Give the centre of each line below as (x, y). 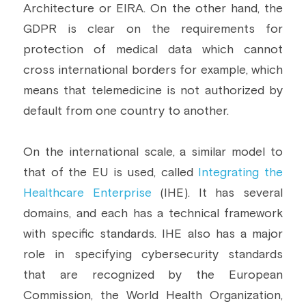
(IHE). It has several (217, 193)
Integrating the (240, 173)
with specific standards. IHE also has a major (153, 234)
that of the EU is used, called (111, 173)
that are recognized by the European (153, 275)
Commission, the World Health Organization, (153, 296)
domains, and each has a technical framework (153, 214)
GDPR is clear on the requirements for (153, 29)
